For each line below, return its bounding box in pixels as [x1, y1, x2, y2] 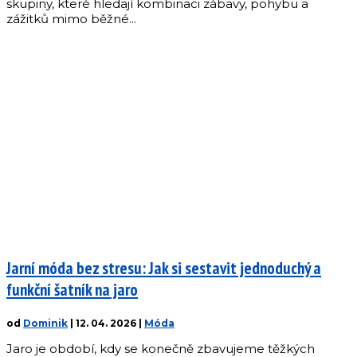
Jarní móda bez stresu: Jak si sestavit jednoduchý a [6, 257, 321, 280]
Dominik [23, 317, 68, 330]
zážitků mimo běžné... [6, 11, 136, 27]
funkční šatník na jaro [6, 279, 138, 301]
